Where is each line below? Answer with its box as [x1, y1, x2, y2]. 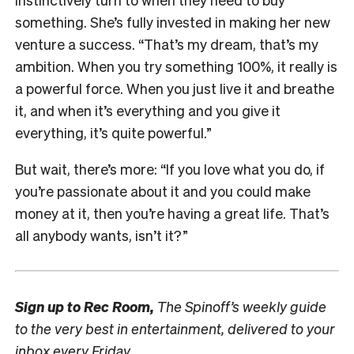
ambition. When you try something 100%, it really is [15, 57, 337, 76]
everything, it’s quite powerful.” [15, 123, 212, 142]
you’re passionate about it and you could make [15, 182, 311, 201]
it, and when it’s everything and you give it [15, 101, 281, 120]
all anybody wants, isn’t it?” [15, 226, 188, 245]
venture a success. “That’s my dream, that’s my [15, 35, 318, 54]
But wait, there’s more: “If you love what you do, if [15, 160, 325, 179]
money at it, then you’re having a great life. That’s [15, 204, 330, 223]
